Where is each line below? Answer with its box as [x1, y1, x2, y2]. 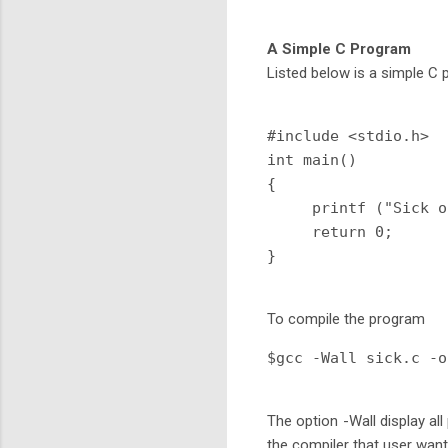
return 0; [267, 222, 393, 241]
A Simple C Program [267, 39, 411, 58]
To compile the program [267, 309, 425, 328]
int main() [267, 150, 357, 169]
